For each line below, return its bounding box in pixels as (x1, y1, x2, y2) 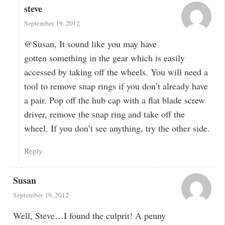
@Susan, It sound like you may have (24, 37, 157, 50)
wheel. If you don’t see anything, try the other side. (24, 122, 210, 134)
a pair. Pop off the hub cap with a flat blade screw (24, 93, 205, 106)
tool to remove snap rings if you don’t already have (24, 79, 208, 92)
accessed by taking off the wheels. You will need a (24, 65, 208, 78)
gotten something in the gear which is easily (24, 51, 185, 64)
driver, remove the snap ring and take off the (24, 107, 185, 120)
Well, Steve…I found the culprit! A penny (13, 209, 166, 221)
